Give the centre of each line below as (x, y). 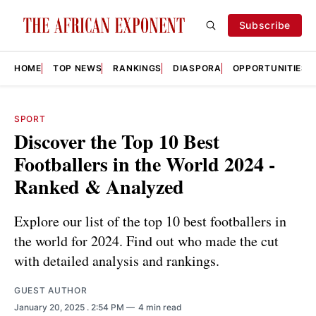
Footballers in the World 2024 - (145, 164)
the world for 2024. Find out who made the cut (146, 241)
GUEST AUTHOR (51, 290)
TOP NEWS (77, 68)
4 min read (160, 307)
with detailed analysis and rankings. (117, 260)
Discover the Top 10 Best (117, 141)
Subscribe (265, 25)
